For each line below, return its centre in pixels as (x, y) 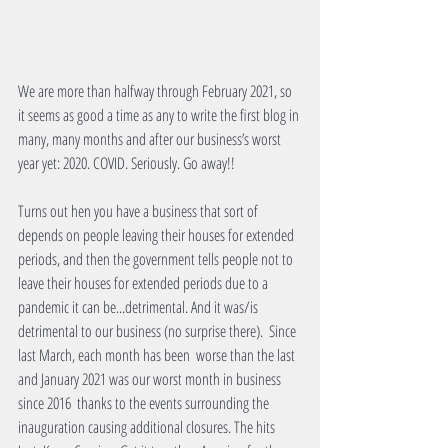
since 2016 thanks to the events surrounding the (145, 403)
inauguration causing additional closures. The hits (148, 427)
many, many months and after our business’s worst (151, 139)
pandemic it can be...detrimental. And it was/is (139, 307)
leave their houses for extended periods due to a (144, 283)
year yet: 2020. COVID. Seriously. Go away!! (126, 163)
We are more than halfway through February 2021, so (156, 91)
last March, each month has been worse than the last (158, 355)
